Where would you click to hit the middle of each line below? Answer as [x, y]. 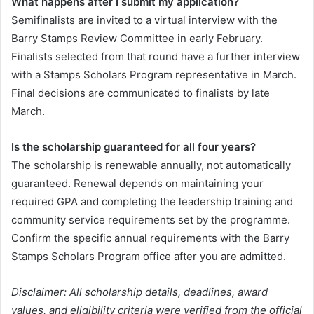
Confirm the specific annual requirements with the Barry [150, 238]
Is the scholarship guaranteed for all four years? [134, 147]
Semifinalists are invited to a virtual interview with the [144, 20]
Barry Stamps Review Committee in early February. [137, 39]
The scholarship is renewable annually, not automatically [151, 165]
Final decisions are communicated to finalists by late [141, 93]
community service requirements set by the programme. [151, 220]
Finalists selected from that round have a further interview [156, 57]
